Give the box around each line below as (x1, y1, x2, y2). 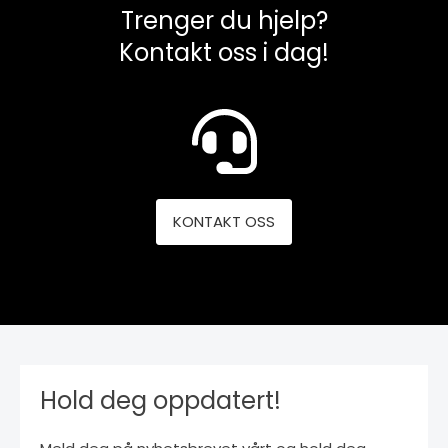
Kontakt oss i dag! (119, 35, 329, 69)
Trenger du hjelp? (120, 3, 328, 37)
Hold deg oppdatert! (40, 383, 281, 417)
